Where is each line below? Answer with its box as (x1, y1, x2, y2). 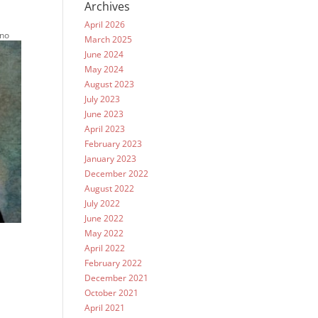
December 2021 (84, 272, 149, 284)
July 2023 (84, 93, 121, 105)
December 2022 (84, 168, 149, 180)
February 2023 (84, 138, 143, 150)
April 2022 (84, 242, 126, 254)
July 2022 (84, 197, 121, 209)
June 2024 (84, 48, 124, 60)
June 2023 (84, 108, 124, 120)
